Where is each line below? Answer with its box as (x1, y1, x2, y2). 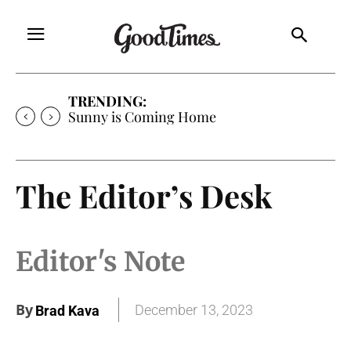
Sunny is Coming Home (68, 107, 216, 126)
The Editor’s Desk (16, 174, 272, 216)
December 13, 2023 (135, 302, 253, 319)
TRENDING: (68, 91, 147, 110)
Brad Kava (35, 302, 100, 320)
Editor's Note (16, 244, 185, 278)
